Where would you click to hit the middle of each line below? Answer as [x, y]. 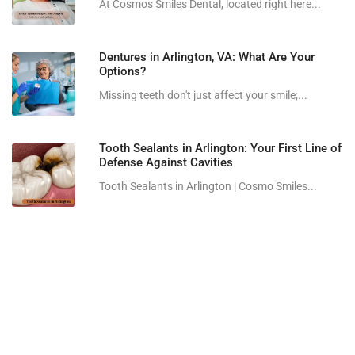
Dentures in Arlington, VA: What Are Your [207, 57]
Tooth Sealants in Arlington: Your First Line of [220, 149]
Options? [122, 72]
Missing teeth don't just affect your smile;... [203, 95]
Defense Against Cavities [166, 163]
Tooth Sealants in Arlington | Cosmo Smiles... [208, 187]
